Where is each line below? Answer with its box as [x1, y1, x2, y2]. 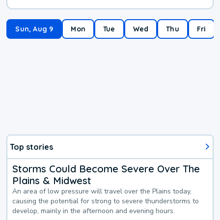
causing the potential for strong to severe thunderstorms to [12, 196, 199, 206]
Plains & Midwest [12, 174, 92, 187]
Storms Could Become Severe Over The [12, 162, 200, 175]
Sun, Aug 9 [15, 25, 54, 34]
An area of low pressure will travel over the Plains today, [12, 186, 192, 196]
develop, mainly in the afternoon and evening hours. [12, 206, 175, 216]
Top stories [10, 141, 54, 152]
